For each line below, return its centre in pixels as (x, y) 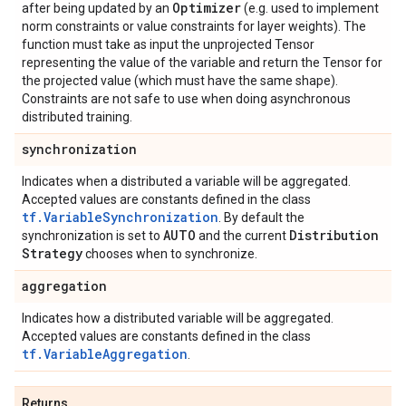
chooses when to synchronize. (170, 254)
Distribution (334, 235)
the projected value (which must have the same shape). (180, 81)
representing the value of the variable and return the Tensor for (202, 63)
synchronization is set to (92, 236)
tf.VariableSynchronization (120, 217)
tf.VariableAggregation (105, 354)
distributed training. (77, 117)
